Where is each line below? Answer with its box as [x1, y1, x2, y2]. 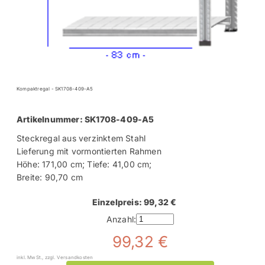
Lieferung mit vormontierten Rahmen [17, 146, 161, 157]
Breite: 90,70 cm [17, 172, 83, 183]
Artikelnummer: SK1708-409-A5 [17, 114, 154, 125]
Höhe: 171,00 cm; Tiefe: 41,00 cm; [17, 159, 152, 170]
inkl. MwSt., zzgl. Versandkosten [17, 254, 93, 261]
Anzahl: [106, 214, 137, 224]
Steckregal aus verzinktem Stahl [17, 133, 146, 144]
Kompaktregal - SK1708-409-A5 [17, 86, 93, 92]
